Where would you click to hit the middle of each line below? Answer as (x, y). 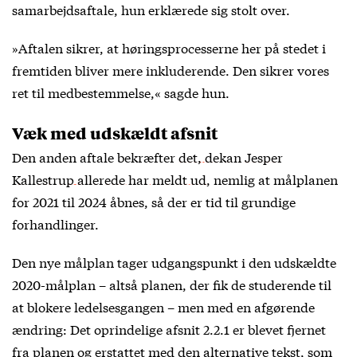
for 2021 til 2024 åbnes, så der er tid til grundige (154, 201)
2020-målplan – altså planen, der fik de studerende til (172, 284)
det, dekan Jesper (231, 156)
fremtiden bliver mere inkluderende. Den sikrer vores (171, 69)
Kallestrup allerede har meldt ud (109, 178)
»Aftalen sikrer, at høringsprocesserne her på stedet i (169, 47)
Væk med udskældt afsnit (115, 132)
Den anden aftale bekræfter (95, 156)
